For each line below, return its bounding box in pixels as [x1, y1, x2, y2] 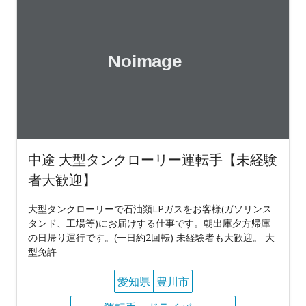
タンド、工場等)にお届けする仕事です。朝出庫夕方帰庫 [28, 217, 270, 229]
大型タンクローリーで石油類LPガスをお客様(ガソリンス [28, 202, 272, 215]
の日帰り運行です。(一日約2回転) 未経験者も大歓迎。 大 [28, 231, 275, 244]
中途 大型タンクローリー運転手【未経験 [28, 150, 277, 169]
